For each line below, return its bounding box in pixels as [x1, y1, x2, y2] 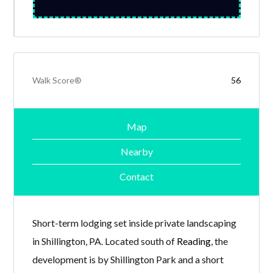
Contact [119, 171, 154, 183]
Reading [177, 235, 211, 247]
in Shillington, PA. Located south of [32, 235, 177, 247]
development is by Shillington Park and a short [32, 253, 224, 265]
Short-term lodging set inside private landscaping [32, 216, 237, 229]
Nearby [120, 146, 153, 158]
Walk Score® [32, 74, 82, 85]
